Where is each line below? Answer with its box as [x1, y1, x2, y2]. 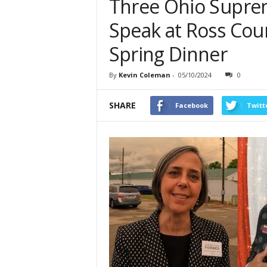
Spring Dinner [108, 41, 228, 67]
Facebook [175, 101, 208, 110]
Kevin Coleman [118, 70, 170, 80]
